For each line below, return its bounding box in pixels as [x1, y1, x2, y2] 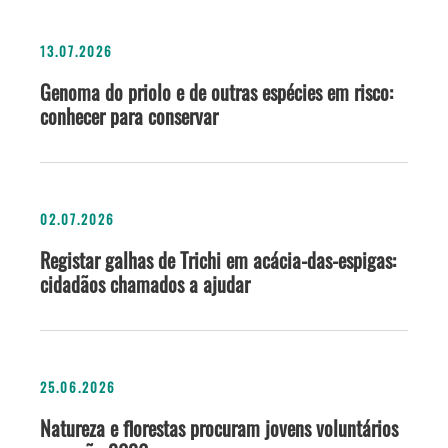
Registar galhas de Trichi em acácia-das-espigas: [40, 245, 396, 276]
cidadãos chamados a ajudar [40, 269, 250, 300]
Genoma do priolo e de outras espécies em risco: [40, 77, 393, 108]
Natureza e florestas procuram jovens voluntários [40, 413, 398, 444]
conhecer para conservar [40, 101, 218, 132]
